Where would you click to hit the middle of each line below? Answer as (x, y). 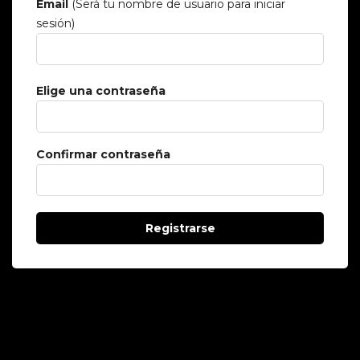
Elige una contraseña (101, 91)
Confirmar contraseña (103, 154)
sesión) (55, 23)
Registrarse (180, 228)
